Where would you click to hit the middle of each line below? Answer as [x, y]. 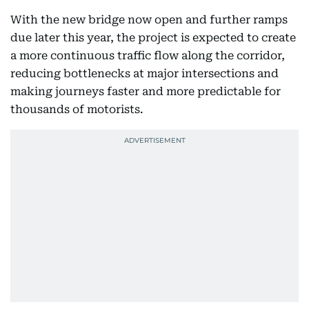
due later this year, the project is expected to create [153, 38]
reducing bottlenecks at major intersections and [144, 73]
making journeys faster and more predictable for [146, 91]
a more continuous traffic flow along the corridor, [148, 56]
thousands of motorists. [77, 109]
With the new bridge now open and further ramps [149, 20]
